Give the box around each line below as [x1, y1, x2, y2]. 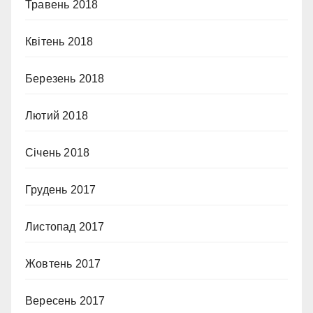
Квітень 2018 [25, 36, 94, 48]
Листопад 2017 [25, 221, 105, 233]
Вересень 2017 [25, 295, 105, 307]
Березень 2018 [25, 73, 105, 85]
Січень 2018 [25, 147, 90, 159]
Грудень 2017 [25, 184, 96, 196]
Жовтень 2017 [25, 258, 101, 270]
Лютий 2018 [25, 110, 88, 122]
